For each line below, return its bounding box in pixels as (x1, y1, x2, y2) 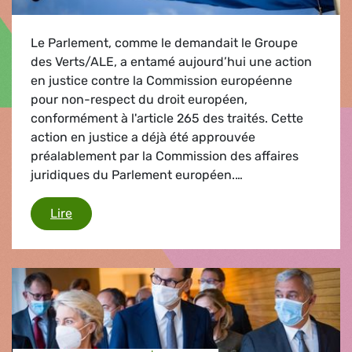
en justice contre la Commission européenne (31, 72, 292, 88)
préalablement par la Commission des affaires (31, 148, 299, 163)
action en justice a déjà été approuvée (31, 129, 255, 145)
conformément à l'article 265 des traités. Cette (31, 110, 303, 126)
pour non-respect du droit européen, (31, 91, 247, 107)
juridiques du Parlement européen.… (31, 167, 243, 182)
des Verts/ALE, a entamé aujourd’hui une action (31, 53, 312, 69)
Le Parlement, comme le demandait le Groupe (31, 35, 298, 50)
